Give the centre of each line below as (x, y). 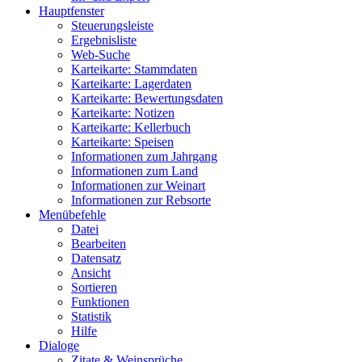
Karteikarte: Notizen (123, 113)
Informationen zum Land (135, 171)
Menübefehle (72, 215)
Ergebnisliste (104, 40)
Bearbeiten (99, 244)
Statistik (91, 317)
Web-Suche (101, 55)
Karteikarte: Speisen (122, 142)
